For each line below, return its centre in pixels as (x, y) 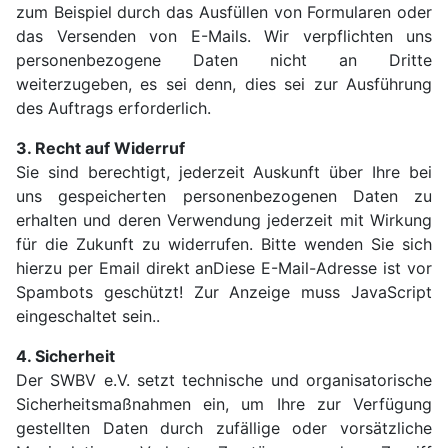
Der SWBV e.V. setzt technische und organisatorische (224, 380)
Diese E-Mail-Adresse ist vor (323, 268)
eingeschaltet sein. (86, 316)
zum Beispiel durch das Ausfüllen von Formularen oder (224, 12)
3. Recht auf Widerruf (100, 148)
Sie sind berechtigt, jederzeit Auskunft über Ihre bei (224, 172)
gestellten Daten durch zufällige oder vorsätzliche (224, 428)
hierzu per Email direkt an (115, 268)
